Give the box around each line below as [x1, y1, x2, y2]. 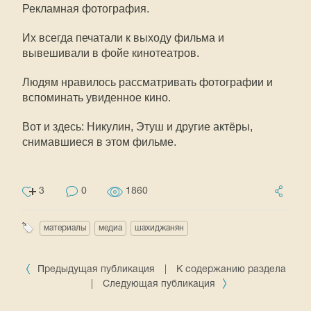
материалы [44, 224, 86, 232]
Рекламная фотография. [22, 2, 149, 15]
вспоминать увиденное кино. [22, 91, 174, 103]
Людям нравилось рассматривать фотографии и [22, 76, 273, 88]
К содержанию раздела [176, 264, 286, 274]
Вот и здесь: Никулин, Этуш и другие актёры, [22, 120, 253, 133]
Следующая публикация [102, 279, 218, 289]
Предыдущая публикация [35, 264, 158, 274]
